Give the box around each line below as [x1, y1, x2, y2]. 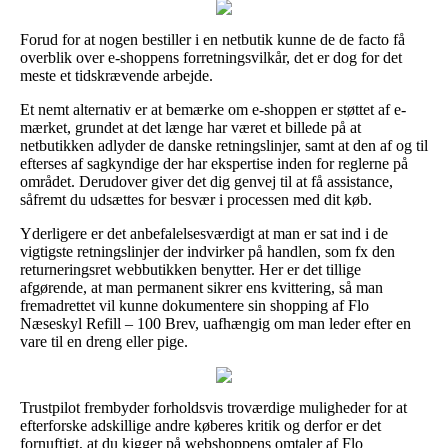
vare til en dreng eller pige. [20, 332, 188, 350]
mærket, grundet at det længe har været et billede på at [20, 118, 361, 136]
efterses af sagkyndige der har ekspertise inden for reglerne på [20, 154, 408, 172]
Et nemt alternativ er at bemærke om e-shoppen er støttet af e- [20, 100, 406, 118]
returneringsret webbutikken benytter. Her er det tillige [20, 260, 361, 278]
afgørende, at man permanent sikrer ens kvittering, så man [20, 278, 383, 296]
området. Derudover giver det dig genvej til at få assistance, [20, 172, 393, 190]
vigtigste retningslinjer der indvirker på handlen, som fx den [20, 242, 395, 260]
